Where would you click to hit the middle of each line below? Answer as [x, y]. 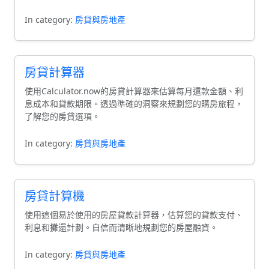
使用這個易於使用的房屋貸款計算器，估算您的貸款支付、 [134, 215]
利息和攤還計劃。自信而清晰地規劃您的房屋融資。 [121, 227]
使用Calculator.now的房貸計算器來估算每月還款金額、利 [134, 91]
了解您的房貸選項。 [62, 116]
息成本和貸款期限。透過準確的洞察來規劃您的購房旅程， [134, 104]
